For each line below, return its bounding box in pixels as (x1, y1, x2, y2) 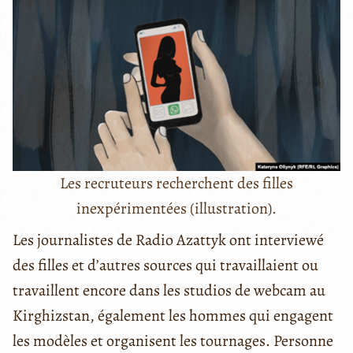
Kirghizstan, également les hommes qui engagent (13, 304, 333, 326)
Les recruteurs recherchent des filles (59, 172, 293, 194)
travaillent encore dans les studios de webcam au (13, 279, 325, 301)
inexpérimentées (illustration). (76, 197, 277, 219)
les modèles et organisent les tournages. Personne (13, 329, 333, 351)
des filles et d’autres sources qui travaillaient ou (13, 254, 318, 276)
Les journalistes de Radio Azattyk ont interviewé (13, 229, 324, 251)
